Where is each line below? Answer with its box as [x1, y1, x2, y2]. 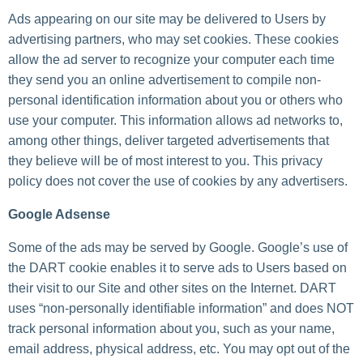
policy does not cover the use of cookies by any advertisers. [8, 174, 348, 189]
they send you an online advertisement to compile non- [8, 73, 321, 88]
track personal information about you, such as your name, [8, 322, 335, 336]
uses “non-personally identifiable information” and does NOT [8, 301, 354, 316]
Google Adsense [8, 207, 110, 222]
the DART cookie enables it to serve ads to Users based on [8, 261, 347, 275]
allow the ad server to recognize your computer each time [8, 53, 335, 67]
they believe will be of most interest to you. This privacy [8, 154, 322, 169]
